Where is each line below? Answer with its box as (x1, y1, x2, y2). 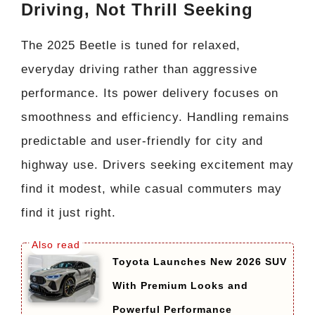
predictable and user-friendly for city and (21, 134, 263, 148)
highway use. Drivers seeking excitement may (21, 157, 294, 172)
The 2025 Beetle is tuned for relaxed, (21, 38, 240, 52)
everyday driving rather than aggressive (21, 62, 257, 76)
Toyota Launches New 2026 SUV (112, 256, 287, 268)
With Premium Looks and (112, 280, 248, 292)
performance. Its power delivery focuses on (21, 86, 278, 100)
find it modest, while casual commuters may (21, 181, 282, 195)
